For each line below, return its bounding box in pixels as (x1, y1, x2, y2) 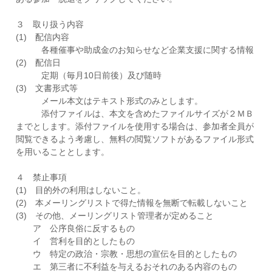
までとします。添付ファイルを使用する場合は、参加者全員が (16, 121, 254, 131)
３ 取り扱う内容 (16, 19, 84, 29)
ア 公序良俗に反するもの (16, 223, 135, 233)
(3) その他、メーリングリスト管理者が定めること (16, 211, 214, 220)
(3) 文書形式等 (16, 83, 78, 93)
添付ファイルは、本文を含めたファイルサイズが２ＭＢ (16, 109, 254, 118)
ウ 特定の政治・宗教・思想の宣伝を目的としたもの (16, 249, 237, 259)
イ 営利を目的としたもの (16, 236, 135, 246)
